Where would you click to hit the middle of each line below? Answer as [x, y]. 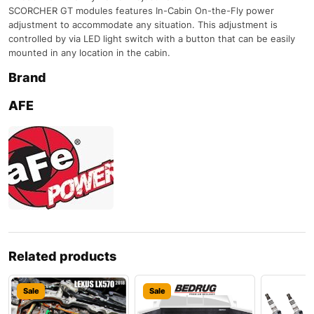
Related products [62, 256]
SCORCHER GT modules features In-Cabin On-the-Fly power [141, 10]
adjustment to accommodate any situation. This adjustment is [143, 24]
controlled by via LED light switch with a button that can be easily [152, 38]
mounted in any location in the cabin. [89, 52]
